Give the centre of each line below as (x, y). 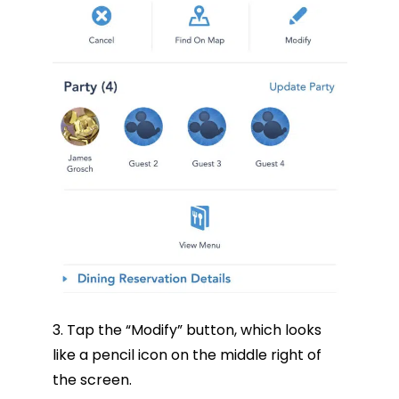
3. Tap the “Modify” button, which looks (187, 330)
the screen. (92, 379)
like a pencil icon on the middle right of (187, 354)
